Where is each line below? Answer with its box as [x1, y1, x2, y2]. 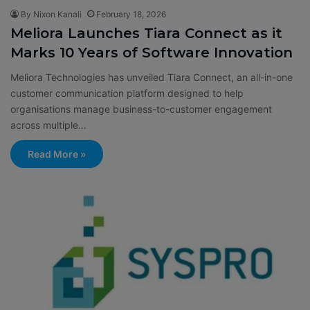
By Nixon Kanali [21, 9, 82, 19]
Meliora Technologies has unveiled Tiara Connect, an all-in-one [10, 71, 293, 83]
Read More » [28, 148, 86, 160]
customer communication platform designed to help [10, 87, 244, 99]
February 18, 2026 [96, 9, 166, 19]
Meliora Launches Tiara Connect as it [10, 25, 282, 42]
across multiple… [10, 119, 86, 131]
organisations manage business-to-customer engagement [10, 103, 272, 115]
